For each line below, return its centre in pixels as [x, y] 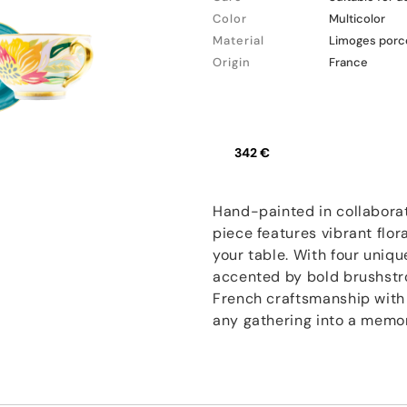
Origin [232, 62]
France [348, 62]
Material [238, 40]
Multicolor [357, 19]
